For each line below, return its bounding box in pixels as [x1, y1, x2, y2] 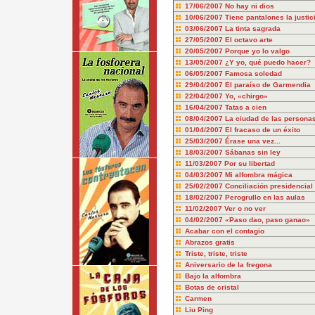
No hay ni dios [224, 2, 274, 10]
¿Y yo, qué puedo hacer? [224, 58, 311, 66]
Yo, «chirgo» [224, 92, 268, 100]
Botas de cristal [184, 283, 239, 291]
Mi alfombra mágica [224, 171, 292, 179]
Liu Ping [184, 306, 213, 314]
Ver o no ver [224, 205, 266, 212]
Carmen [184, 295, 212, 302]
